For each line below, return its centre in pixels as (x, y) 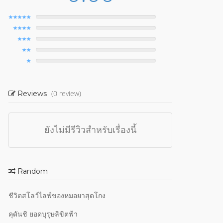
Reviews (32, 94)
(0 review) (66, 93)
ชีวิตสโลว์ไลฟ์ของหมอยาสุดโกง (57, 195)
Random (32, 171)
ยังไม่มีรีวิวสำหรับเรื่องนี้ (90, 130)
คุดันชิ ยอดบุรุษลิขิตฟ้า (43, 214)
